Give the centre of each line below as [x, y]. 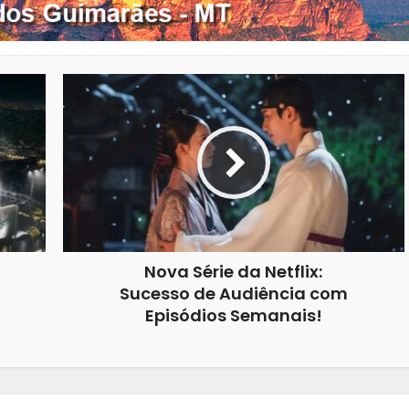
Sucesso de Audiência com [233, 293]
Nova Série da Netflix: [233, 271]
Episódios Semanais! [233, 315]
